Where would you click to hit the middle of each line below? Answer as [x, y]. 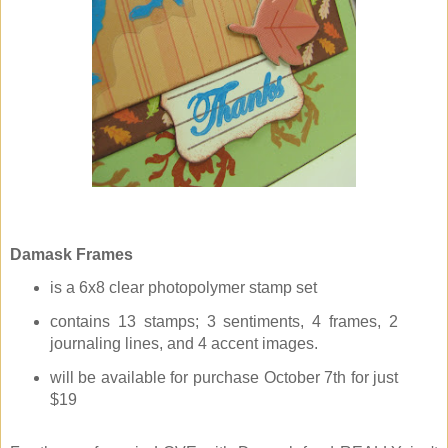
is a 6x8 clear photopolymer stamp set [183, 288]
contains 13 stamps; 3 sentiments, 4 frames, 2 [224, 322]
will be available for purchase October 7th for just [224, 378]
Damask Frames [71, 255]
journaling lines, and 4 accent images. [183, 344]
